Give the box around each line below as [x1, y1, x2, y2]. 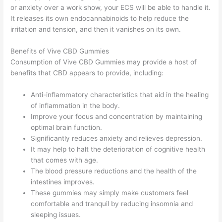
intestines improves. [31, 177, 95, 186]
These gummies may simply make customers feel [31, 188, 189, 197]
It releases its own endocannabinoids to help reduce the [10, 14, 189, 22]
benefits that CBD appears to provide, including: [10, 68, 164, 77]
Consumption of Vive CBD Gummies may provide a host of [10, 57, 197, 66]
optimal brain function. [31, 123, 103, 131]
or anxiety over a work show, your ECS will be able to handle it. [10, 3, 211, 11]
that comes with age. [31, 156, 99, 164]
